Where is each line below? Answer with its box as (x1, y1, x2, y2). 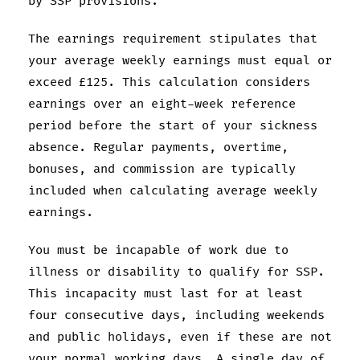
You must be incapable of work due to (28, 242, 288, 258)
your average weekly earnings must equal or (28, 52, 332, 68)
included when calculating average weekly (28, 182, 317, 198)
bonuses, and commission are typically (28, 161, 296, 177)
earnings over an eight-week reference (28, 96, 296, 112)
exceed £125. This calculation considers (28, 74, 310, 90)
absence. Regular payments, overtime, (28, 139, 288, 155)
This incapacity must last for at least (28, 285, 303, 301)
